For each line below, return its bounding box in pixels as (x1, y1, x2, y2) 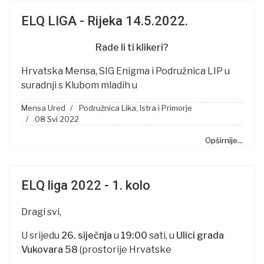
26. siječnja (61, 230, 112, 241)
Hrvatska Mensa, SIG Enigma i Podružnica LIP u (21, 65, 230, 77)
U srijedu (21, 230, 61, 241)
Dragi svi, (21, 206, 61, 217)
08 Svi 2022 (35, 114, 79, 124)
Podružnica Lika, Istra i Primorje (79, 103, 192, 113)
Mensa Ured (21, 103, 65, 113)
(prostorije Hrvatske (78, 244, 171, 255)
